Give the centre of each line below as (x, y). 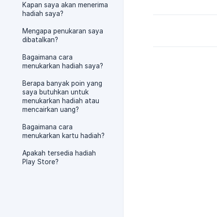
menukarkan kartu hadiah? (63, 136)
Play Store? (40, 162)
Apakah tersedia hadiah (59, 153)
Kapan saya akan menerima (65, 5)
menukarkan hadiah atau (61, 101)
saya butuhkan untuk (55, 92)
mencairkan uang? (51, 109)
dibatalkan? (40, 40)
